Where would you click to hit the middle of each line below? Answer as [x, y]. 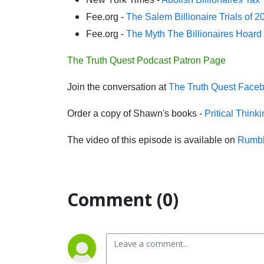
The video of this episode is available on [152, 140]
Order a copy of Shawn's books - [136, 113]
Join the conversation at [118, 87]
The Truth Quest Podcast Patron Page [146, 60]
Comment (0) [123, 199]
